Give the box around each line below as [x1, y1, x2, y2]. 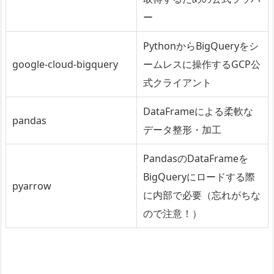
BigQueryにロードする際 [143, 169, 255, 183]
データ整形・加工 [143, 122, 221, 136]
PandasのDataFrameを [143, 151, 248, 165]
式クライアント [143, 75, 212, 89]
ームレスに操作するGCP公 [143, 57, 261, 71]
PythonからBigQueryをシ [143, 39, 259, 53]
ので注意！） [143, 206, 202, 220]
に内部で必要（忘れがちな [143, 188, 261, 202]
